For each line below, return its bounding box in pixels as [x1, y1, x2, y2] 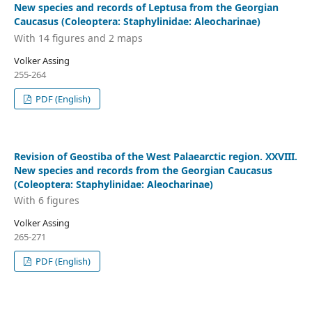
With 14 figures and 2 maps [13, 31, 143, 45]
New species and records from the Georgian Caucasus [13, 163, 272, 177]
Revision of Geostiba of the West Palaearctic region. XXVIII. [13, 149, 297, 163]
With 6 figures [13, 194, 79, 208]
